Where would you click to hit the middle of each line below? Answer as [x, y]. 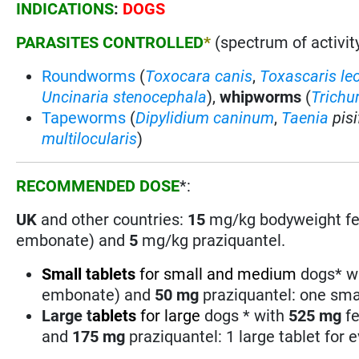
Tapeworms [84, 117]
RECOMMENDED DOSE [98, 186]
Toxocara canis [199, 76]
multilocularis [90, 138]
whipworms [261, 97]
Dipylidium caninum [205, 117]
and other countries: [115, 219]
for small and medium [218, 274]
